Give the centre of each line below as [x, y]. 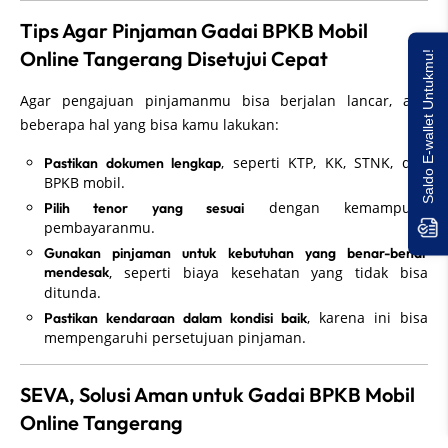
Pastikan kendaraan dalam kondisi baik [175, 317]
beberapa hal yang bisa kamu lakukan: [149, 124]
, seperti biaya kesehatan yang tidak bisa [268, 272]
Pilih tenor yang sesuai [144, 207]
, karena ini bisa [367, 317]
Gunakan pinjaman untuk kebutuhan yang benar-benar [236, 252]
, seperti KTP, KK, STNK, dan [325, 162]
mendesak [76, 272]
